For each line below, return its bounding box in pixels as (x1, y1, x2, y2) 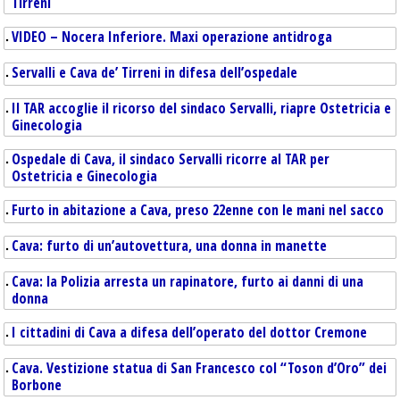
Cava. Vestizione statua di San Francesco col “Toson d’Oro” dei (12, 358, 387, 378)
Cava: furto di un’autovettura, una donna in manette (12, 236, 327, 255)
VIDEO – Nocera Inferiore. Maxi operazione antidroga (12, 27, 332, 46)
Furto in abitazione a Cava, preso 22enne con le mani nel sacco (12, 200, 384, 220)
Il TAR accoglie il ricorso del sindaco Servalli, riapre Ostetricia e (12, 98, 391, 118)
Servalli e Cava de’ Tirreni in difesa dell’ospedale (12, 62, 297, 82)
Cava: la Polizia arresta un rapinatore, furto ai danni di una (12, 271, 363, 291)
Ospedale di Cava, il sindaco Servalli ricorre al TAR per (12, 149, 329, 169)
